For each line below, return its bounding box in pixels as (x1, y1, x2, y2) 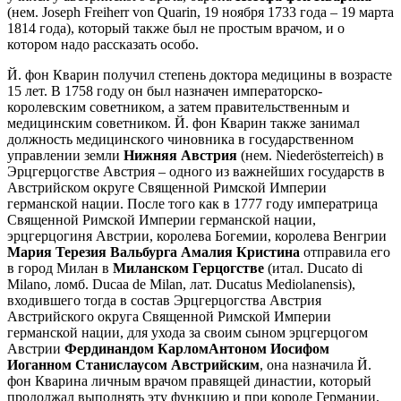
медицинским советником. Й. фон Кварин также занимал (7, 115, 360, 131)
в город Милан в (7, 260, 113, 276)
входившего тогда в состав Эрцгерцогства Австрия (7, 292, 321, 308)
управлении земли (7, 147, 124, 163)
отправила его (300, 243, 390, 260)
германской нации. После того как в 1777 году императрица (7, 195, 378, 211)
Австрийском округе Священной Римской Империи (7, 179, 327, 195)
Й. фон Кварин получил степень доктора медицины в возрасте (7, 66, 392, 82)
